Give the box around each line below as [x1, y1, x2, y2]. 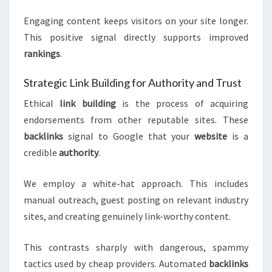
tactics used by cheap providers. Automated [24, 257, 209, 270]
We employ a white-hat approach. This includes [24, 177, 248, 190]
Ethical [24, 97, 60, 110]
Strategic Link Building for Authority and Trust [24, 76, 242, 90]
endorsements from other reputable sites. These [24, 114, 248, 126]
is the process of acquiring [115, 97, 249, 110]
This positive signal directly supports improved [24, 31, 248, 44]
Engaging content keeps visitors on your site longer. [24, 15, 248, 27]
